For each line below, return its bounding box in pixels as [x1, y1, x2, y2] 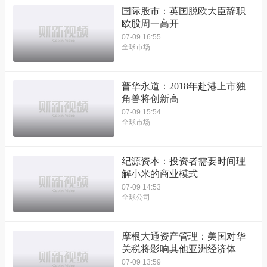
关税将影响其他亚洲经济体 [121, 244, 236, 254]
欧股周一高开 [121, 18, 179, 29]
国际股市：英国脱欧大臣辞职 [121, 5, 246, 16]
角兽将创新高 [121, 93, 179, 104]
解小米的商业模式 [121, 169, 198, 179]
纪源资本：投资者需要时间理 [121, 156, 246, 166]
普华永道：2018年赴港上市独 [121, 80, 246, 91]
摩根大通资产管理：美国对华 [121, 231, 246, 242]
